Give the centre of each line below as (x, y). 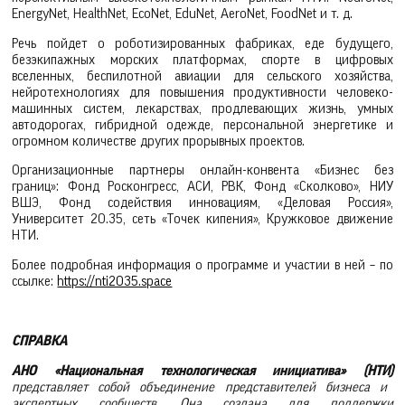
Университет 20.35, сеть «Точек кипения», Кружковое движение (202, 220)
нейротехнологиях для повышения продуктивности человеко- (202, 92)
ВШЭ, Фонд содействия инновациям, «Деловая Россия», (202, 203)
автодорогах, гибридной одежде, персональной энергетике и (202, 125)
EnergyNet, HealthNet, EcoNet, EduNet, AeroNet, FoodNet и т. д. (183, 14)
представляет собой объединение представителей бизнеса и (199, 387)
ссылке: (35, 282)
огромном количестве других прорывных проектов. (159, 141)
